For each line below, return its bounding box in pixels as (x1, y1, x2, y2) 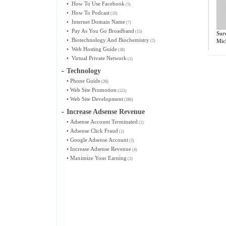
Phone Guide (70, 78, 100, 84)
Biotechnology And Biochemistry (72, 37, 149, 43)
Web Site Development (70, 96, 123, 102)
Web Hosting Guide (72, 46, 117, 52)
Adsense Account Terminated (70, 119, 138, 125)
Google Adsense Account (70, 137, 128, 143)
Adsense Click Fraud (70, 128, 118, 134)
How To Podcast (72, 10, 109, 16)
